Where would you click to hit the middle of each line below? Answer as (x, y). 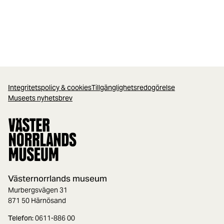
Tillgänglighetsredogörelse (133, 87)
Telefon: (21, 218)
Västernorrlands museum (57, 178)
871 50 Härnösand (37, 200)
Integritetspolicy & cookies (50, 87)
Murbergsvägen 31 (38, 190)
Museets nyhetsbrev (40, 98)
